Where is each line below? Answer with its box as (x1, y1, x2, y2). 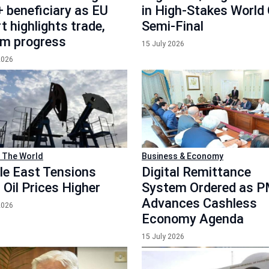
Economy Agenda (142, 211, 244, 226)
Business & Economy (142, 151, 223, 161)
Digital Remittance (142, 165, 251, 180)
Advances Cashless (142, 196, 257, 211)
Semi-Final (142, 18, 204, 34)
